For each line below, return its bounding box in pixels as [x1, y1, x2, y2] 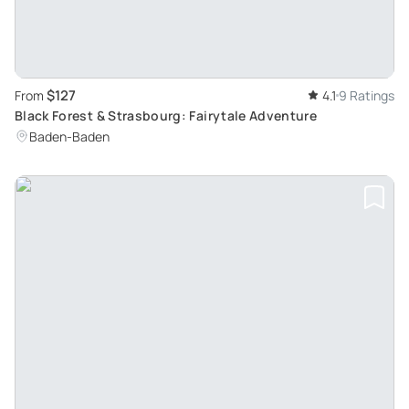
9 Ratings [339, 87, 394, 105]
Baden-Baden [29, 128, 110, 146]
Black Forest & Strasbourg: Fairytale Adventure [15, 107, 318, 125]
